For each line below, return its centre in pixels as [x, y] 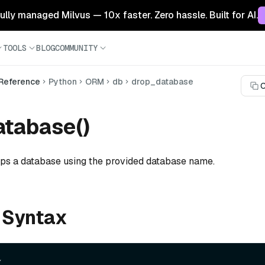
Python [63, 82]
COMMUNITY [76, 48]
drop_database [162, 82]
